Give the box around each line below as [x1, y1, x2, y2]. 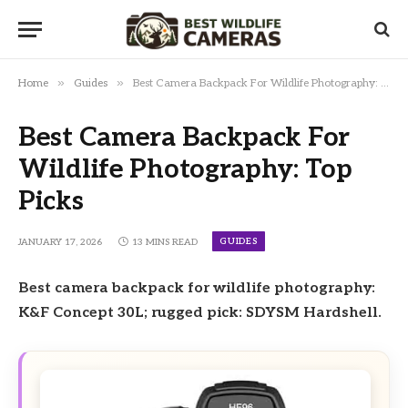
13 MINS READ [132, 237, 198, 249]
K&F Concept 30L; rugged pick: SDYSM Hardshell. [18, 304, 382, 321]
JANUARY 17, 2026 [18, 237, 102, 249]
